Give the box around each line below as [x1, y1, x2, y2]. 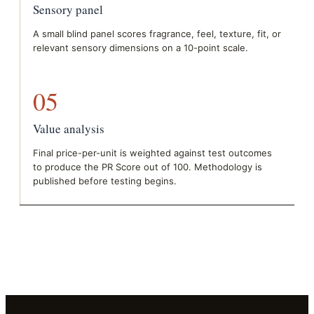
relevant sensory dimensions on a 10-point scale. [33, 42, 248, 53]
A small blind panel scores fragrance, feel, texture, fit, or [33, 28, 281, 39]
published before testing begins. [33, 175, 177, 186]
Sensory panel [33, 1, 103, 18]
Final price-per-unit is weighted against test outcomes [33, 147, 272, 158]
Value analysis [33, 121, 104, 137]
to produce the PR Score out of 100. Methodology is [33, 161, 262, 172]
